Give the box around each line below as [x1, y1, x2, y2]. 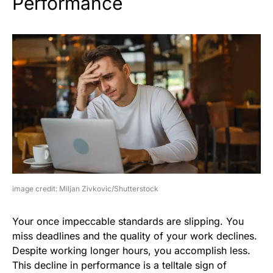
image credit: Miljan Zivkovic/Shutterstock [12, 184, 158, 194]
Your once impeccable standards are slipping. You [12, 215, 244, 228]
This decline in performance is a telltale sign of [12, 259, 227, 272]
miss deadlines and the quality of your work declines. [12, 230, 257, 243]
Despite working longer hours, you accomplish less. [12, 244, 250, 257]
